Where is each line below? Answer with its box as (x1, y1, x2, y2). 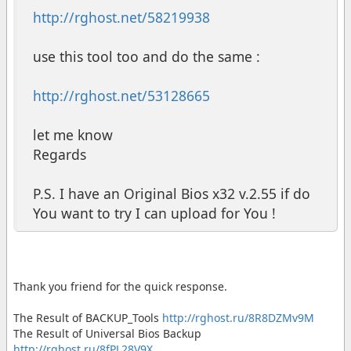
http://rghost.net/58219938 (33, 7, 210, 27)
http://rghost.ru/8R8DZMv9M (162, 309, 314, 325)
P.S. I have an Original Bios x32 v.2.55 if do (33, 183, 310, 203)
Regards (33, 144, 86, 164)
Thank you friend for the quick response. (13, 278, 227, 294)
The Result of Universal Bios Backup (13, 325, 201, 341)
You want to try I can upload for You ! (33, 203, 276, 223)
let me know (33, 125, 113, 144)
